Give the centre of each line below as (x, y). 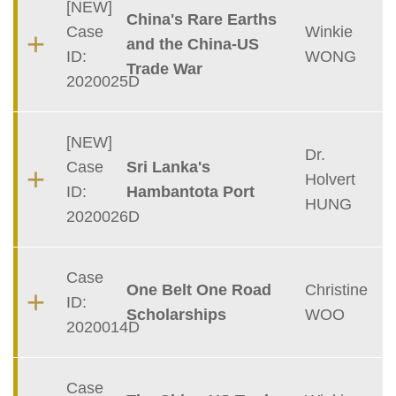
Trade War (164, 69)
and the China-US (192, 45)
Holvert (331, 180)
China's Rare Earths (201, 20)
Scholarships (176, 315)
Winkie (329, 32)
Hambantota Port (190, 192)
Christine (337, 290)
